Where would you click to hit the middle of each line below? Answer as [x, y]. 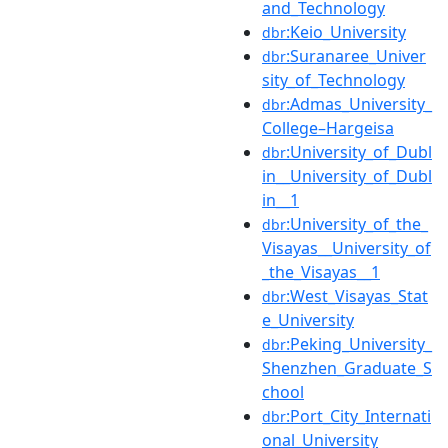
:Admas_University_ [359, 103]
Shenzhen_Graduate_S [347, 367]
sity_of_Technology [333, 79]
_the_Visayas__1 [321, 271]
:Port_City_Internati [358, 415]
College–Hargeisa [328, 127]
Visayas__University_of [346, 247]
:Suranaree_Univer [356, 55]
